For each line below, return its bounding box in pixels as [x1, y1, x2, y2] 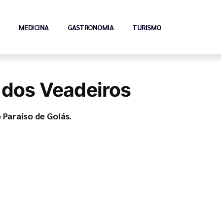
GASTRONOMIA [67, 23, 114, 32]
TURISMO [132, 23, 161, 32]
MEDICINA [18, 23, 49, 32]
